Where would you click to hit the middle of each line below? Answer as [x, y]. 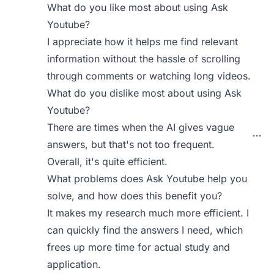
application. [74, 264]
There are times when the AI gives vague [141, 127]
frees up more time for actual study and [139, 247]
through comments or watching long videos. [149, 76]
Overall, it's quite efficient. [108, 161]
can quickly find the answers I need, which [145, 230]
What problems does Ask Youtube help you [147, 179]
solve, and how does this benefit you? [135, 196]
